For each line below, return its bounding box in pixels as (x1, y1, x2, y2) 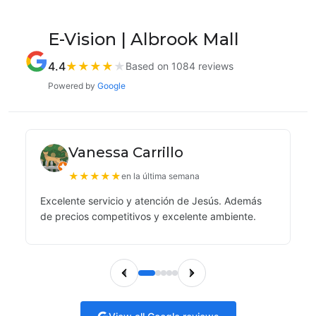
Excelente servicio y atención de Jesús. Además (40, 195, 262, 207)
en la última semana (121, 171, 200, 181)
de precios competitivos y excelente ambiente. (40, 210, 256, 222)
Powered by (48, 80, 97, 91)
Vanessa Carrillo (68, 144, 183, 161)
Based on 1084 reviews (126, 60, 233, 72)
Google (97, 80, 126, 91)
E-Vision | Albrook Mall (48, 29, 239, 49)
